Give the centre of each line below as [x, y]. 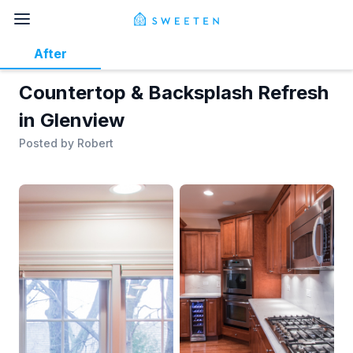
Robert [95, 143]
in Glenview [72, 120]
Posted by [48, 143]
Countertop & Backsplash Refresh [174, 93]
